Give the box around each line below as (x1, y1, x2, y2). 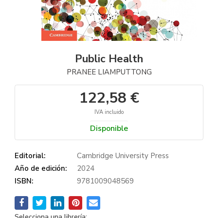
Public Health (75, 52, 143, 66)
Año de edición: (15, 163, 67, 173)
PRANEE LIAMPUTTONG (66, 67, 152, 77)
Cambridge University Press (77, 151, 169, 161)
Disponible (90, 123, 128, 134)
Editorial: (15, 151, 45, 161)
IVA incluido (94, 109, 124, 116)
